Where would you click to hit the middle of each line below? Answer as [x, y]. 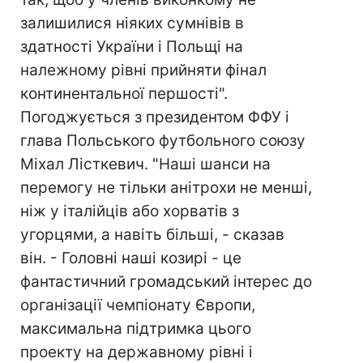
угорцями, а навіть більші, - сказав [152, 235]
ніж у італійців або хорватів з [130, 211]
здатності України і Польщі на [132, 47]
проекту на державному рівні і [137, 352]
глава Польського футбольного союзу [163, 141]
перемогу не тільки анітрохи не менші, [166, 188]
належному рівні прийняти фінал [143, 70]
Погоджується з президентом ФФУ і [155, 117]
